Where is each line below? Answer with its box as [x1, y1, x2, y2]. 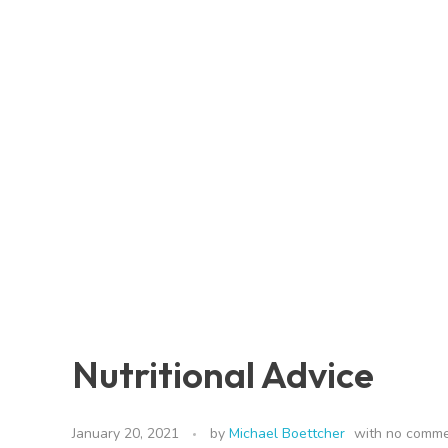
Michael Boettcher [229, 423, 345, 443]
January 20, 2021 [72, 423, 179, 443]
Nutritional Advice [72, 351, 374, 398]
